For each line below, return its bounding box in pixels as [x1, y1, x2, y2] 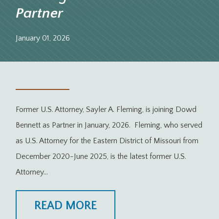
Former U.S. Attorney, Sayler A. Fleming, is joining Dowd [16, 105, 197, 114]
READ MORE [34, 199, 97, 213]
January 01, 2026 [16, 34, 70, 43]
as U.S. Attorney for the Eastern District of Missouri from [16, 136, 198, 146]
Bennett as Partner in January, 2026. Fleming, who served [16, 121, 202, 130]
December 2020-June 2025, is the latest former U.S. [16, 152, 186, 161]
